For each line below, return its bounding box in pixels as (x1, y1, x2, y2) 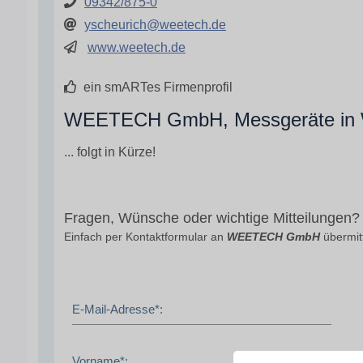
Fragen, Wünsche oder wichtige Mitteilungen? (64, 209, 360, 226)
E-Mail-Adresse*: (72, 301, 163, 316)
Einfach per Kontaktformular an (64, 229, 227, 243)
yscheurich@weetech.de (84, 18, 226, 32)
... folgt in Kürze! (64, 145, 156, 159)
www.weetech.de (88, 41, 186, 54)
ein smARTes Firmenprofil (80, 80, 233, 94)
